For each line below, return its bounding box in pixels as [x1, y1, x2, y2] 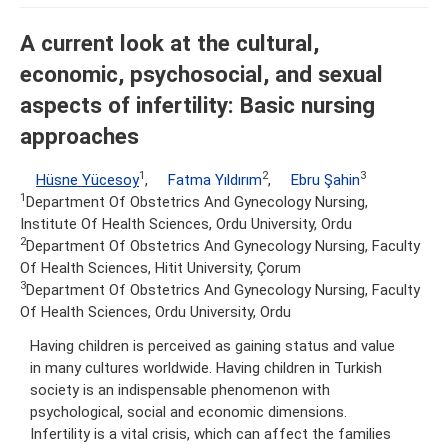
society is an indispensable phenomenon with [30, 380, 330, 399]
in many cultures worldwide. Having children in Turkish [30, 358, 382, 377]
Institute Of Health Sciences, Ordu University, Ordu [20, 214, 352, 233]
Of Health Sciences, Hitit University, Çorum [20, 258, 301, 277]
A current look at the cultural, [20, 30, 319, 57]
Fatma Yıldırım [168, 170, 262, 189]
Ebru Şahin [291, 170, 360, 189]
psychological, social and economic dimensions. [30, 402, 347, 421]
